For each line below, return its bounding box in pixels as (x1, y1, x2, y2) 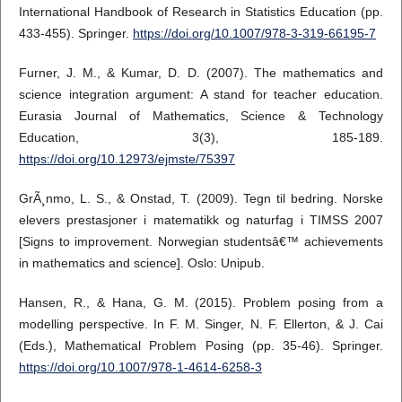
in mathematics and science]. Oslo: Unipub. (18, 256, 265, 271)
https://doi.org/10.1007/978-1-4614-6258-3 (18, 360, 262, 375)
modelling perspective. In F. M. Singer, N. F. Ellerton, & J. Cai (18, 317, 384, 332)
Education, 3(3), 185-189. (18, 130, 384, 145)
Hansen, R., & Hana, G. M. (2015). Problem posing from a (18, 295, 384, 310)
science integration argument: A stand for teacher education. (18, 87, 384, 102)
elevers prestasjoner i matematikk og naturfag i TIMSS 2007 (18, 213, 384, 228)
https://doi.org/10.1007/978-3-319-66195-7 (132, 26, 376, 41)
